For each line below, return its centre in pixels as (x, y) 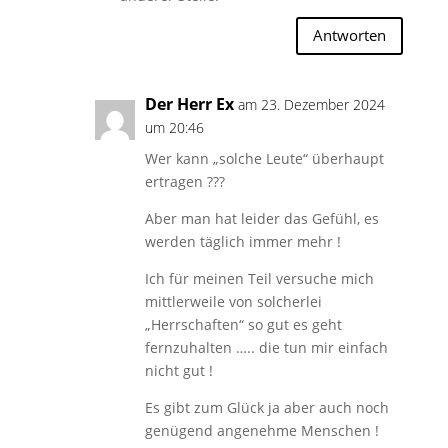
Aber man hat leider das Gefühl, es (261, 218)
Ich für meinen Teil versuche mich (259, 278)
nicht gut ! (178, 370)
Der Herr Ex (189, 103)
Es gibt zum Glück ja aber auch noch (266, 407)
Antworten (350, 35)
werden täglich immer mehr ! (242, 241)
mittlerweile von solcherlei (233, 301)
